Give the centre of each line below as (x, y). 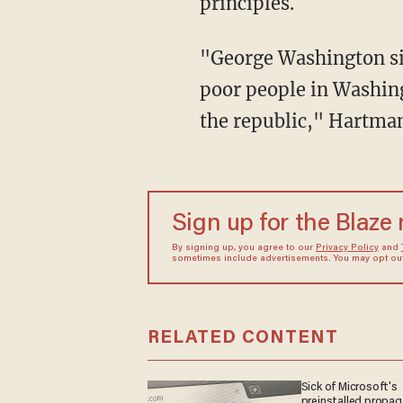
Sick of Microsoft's (349, 387)
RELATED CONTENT (242, 338)
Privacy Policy (347, 248)
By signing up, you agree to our (243, 248)
